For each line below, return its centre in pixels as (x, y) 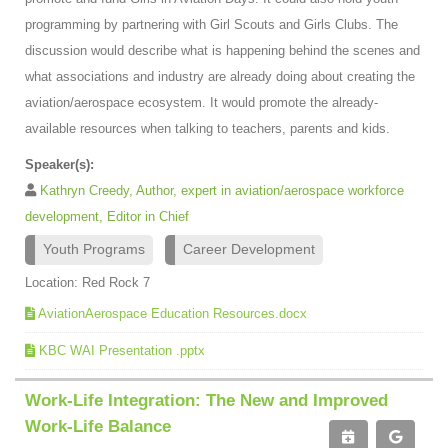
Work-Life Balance (98, 426)
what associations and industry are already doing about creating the (220, 76)
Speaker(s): (59, 164)
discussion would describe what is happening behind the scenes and (222, 50)
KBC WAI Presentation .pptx (122, 350)
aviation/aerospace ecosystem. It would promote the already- (201, 102)
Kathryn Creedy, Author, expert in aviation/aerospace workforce (222, 190)
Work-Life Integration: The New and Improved (206, 400)
